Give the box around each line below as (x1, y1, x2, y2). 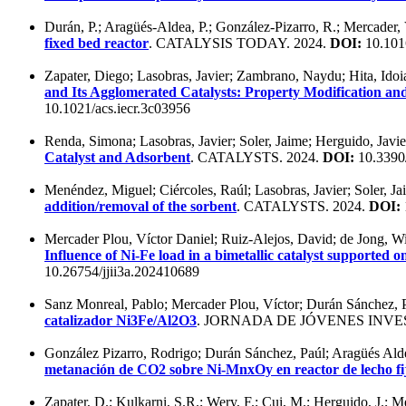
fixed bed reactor (44, 34, 149, 51)
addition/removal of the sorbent (44, 198, 237, 214)
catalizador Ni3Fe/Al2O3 (44, 312, 197, 328)
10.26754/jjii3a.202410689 (44, 263, 199, 279)
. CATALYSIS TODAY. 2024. (149, 34, 330, 51)
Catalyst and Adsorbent (44, 149, 190, 165)
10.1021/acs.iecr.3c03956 (44, 100, 190, 116)
